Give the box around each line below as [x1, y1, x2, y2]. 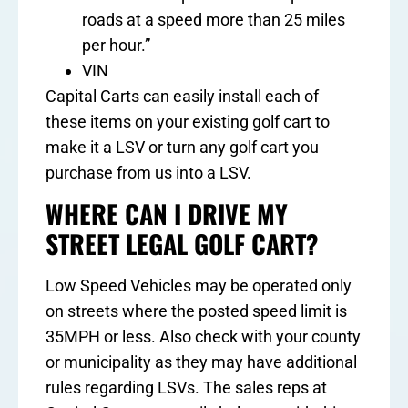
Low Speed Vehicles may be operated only [46, 276, 352, 296]
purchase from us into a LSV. [46, 162, 251, 182]
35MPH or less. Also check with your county [46, 327, 361, 347]
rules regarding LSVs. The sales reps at [46, 378, 327, 398]
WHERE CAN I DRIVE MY [46, 195, 288, 233]
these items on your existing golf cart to [46, 111, 330, 131]
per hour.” [82, 35, 150, 55]
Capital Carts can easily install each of [46, 86, 319, 106]
